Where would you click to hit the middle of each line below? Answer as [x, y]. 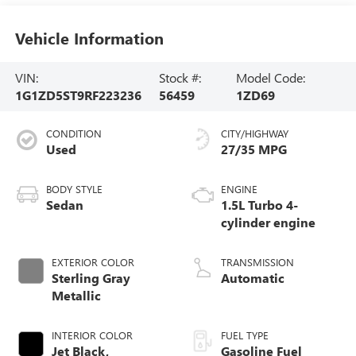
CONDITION [74, 133]
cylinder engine [268, 222]
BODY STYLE [74, 188]
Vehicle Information [89, 38]
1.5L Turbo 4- [259, 204]
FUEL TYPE [245, 335]
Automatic [253, 277]
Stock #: [180, 77]
